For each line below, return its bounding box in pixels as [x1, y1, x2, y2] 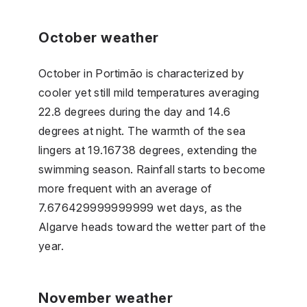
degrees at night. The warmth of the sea [38, 123, 246, 138]
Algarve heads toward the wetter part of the [38, 219, 267, 234]
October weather [38, 29, 159, 46]
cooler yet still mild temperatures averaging [38, 85, 260, 99]
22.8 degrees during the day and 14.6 [38, 104, 231, 119]
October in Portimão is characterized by [38, 66, 245, 80]
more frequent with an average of [38, 181, 212, 195]
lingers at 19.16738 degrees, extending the [38, 143, 258, 157]
